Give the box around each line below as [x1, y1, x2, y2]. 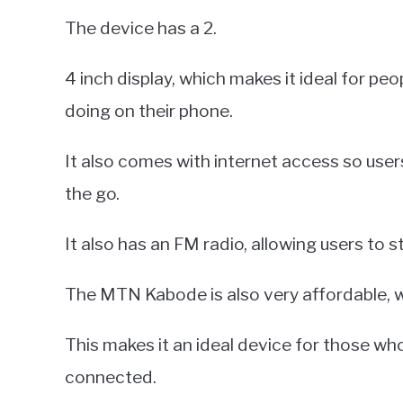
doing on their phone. [65, 100, 233, 122]
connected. [65, 366, 157, 389]
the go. [65, 183, 120, 205]
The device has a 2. [65, 17, 217, 40]
